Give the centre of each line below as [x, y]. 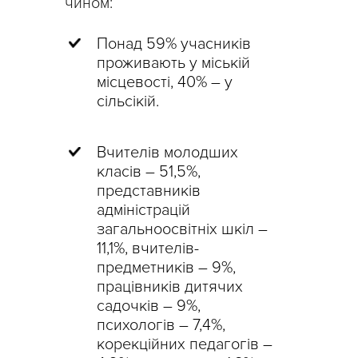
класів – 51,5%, [149, 172]
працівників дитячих [170, 287]
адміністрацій [143, 211]
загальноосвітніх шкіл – [182, 230]
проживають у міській [173, 64]
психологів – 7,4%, [161, 326]
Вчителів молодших [167, 153]
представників [149, 191]
